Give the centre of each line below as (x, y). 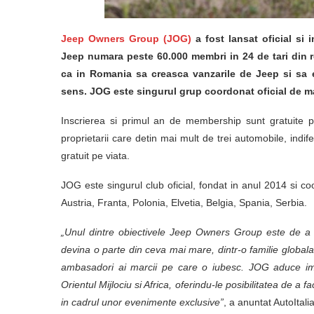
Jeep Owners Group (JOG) (126, 39)
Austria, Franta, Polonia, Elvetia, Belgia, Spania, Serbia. (184, 203)
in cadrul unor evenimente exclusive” (142, 302)
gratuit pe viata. (95, 156)
